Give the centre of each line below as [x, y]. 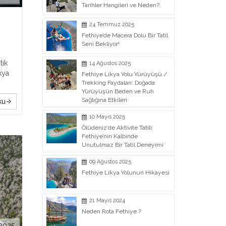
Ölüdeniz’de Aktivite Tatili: [117, 128]
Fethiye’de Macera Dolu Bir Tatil [125, 35]
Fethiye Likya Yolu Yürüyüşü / [124, 74]
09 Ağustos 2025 [110, 162]
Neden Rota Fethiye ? [111, 211]
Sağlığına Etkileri [104, 100]
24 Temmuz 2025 [111, 24]
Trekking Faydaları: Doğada [118, 83]
